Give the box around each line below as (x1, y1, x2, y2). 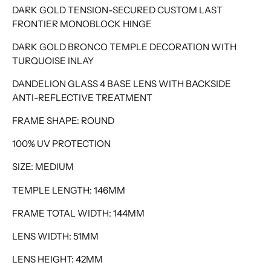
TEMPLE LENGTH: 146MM (12, 184, 125, 196)
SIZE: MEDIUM (12, 161, 74, 173)
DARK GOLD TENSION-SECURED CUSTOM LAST (12, 4, 223, 16)
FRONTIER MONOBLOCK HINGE (12, 18, 152, 30)
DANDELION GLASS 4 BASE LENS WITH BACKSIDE (12, 77, 231, 90)
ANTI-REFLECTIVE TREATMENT (12, 91, 152, 103)
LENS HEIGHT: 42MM (12, 253, 103, 266)
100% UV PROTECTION (12, 138, 111, 150)
